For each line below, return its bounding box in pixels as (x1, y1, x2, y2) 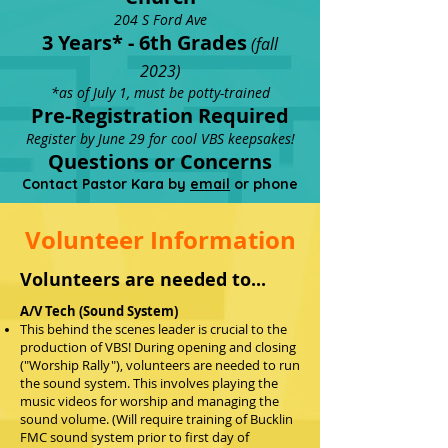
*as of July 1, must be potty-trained (50, 83, 270, 102)
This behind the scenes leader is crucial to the (20, 320, 287, 338)
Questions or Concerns (48, 148, 272, 175)
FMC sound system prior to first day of (20, 428, 249, 446)
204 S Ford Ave (113, 10, 207, 29)
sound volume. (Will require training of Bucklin (20, 410, 293, 428)
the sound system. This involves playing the (20, 374, 278, 392)
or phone (230, 175, 298, 193)
